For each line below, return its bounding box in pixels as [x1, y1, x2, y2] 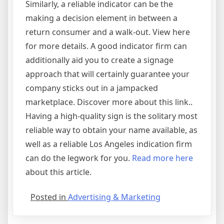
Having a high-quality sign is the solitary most [25, 110, 197, 122]
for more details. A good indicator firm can [25, 40, 187, 52]
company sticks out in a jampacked [25, 82, 158, 94]
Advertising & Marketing [68, 191, 160, 203]
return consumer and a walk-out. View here [25, 26, 190, 38]
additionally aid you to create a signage [25, 54, 173, 66]
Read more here [132, 152, 193, 164]
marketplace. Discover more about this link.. [25, 96, 192, 108]
